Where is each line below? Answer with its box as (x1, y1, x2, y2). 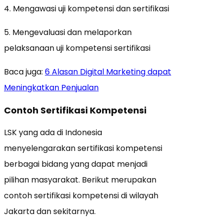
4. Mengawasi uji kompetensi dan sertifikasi (4, 2, 169, 14)
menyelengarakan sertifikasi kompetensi (4, 142, 162, 154)
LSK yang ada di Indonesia (4, 126, 102, 138)
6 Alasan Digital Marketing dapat (45, 66, 171, 77)
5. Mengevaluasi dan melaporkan (4, 26, 132, 38)
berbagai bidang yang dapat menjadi (4, 158, 147, 170)
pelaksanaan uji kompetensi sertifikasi (4, 42, 150, 54)
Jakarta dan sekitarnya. (4, 205, 96, 217)
